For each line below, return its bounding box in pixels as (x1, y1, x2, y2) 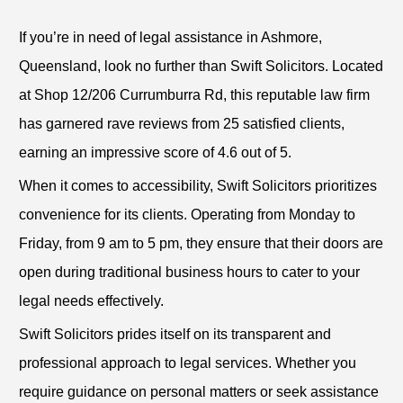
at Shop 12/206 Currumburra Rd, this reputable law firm (19, 87, 370, 103)
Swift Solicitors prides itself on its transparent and (19, 327, 331, 343)
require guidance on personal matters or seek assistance (19, 384, 379, 400)
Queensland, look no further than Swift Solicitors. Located (19, 58, 383, 75)
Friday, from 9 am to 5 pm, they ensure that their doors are (19, 236, 383, 252)
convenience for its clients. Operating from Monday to (19, 207, 355, 223)
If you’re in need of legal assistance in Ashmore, (19, 30, 322, 46)
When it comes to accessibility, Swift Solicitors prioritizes (19, 178, 377, 194)
